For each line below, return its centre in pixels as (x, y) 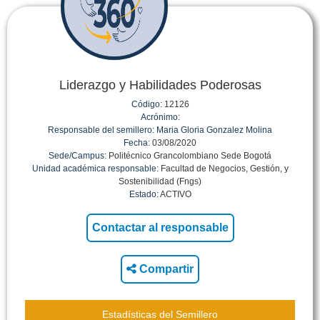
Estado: (144, 194)
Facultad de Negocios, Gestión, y (223, 169)
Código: (146, 104)
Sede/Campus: (77, 156)
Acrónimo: (160, 117)
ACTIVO (175, 194)
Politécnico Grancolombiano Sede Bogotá (189, 156)
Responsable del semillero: (101, 130)
